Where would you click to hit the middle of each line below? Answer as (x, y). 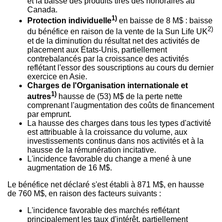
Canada (41, 9)
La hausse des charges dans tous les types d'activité (119, 123)
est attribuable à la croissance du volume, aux (107, 132)
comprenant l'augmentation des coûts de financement (121, 105)
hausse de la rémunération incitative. (92, 150)
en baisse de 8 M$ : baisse (165, 21)
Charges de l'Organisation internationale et (108, 85)
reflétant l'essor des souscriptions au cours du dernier (120, 67)
